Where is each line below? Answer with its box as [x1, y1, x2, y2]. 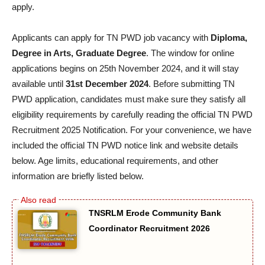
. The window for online [146, 47, 234, 58]
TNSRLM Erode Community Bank [89, 208, 221, 218]
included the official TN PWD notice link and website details [12, 140, 238, 150]
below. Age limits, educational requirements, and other [12, 155, 218, 166]
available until [12, 78, 66, 89]
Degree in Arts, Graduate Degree [12, 47, 146, 58]
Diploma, [211, 32, 247, 43]
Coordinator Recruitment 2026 [89, 223, 210, 233]
